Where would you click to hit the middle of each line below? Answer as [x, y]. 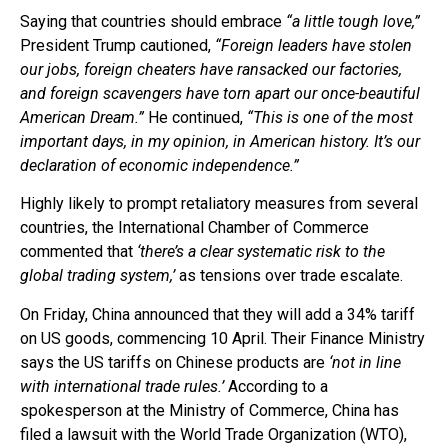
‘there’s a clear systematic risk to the [261, 252]
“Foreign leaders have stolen [313, 46]
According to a [278, 386]
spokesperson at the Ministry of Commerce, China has [209, 410]
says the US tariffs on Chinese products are [174, 362]
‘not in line [365, 362]
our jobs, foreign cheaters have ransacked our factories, [211, 70]
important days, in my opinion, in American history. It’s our [220, 142]
